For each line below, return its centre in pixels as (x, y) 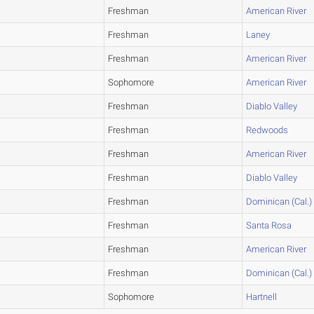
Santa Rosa (269, 226)
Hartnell (262, 297)
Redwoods (267, 130)
